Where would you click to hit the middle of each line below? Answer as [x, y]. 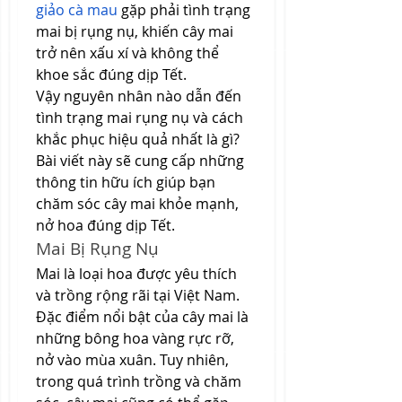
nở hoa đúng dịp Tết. [105, 225]
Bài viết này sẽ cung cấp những [140, 161]
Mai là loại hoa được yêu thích [136, 274]
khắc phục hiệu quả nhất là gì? [138, 139]
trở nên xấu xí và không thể [127, 53]
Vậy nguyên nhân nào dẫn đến [139, 96]
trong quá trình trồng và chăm [139, 381]
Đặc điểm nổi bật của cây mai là [142, 317]
